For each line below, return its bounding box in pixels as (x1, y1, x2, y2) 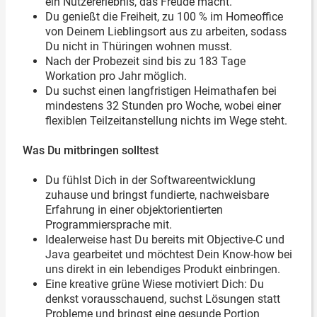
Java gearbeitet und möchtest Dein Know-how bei (45, 248, 292, 261)
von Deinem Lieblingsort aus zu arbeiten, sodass (45, 25, 287, 38)
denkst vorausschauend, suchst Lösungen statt (45, 292, 280, 306)
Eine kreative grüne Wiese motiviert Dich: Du (45, 277, 264, 291)
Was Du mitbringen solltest (23, 144, 158, 157)
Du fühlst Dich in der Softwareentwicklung (45, 173, 255, 187)
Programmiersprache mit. (45, 218, 172, 231)
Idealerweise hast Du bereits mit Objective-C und (45, 233, 284, 246)
